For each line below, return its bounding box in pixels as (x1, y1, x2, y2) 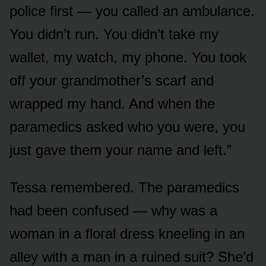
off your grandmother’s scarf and (9, 72, 214, 88)
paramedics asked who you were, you (9, 118, 245, 135)
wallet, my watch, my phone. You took (9, 49, 246, 65)
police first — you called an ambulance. (9, 2, 255, 19)
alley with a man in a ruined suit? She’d (9, 248, 254, 265)
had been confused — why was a (9, 202, 217, 218)
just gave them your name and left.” (9, 141, 232, 158)
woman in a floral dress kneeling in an (9, 225, 245, 242)
